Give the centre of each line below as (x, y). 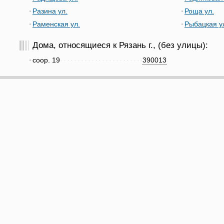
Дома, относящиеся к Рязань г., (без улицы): (120, 45)
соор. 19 (46, 60)
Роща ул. (199, 11)
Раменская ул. (56, 24)
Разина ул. (50, 11)
